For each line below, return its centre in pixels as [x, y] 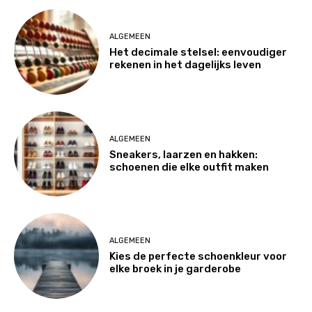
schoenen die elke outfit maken [189, 167]
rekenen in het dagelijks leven [186, 65]
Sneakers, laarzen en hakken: [184, 154]
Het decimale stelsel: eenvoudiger [198, 53]
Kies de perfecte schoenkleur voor [198, 256]
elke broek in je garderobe [175, 268]
